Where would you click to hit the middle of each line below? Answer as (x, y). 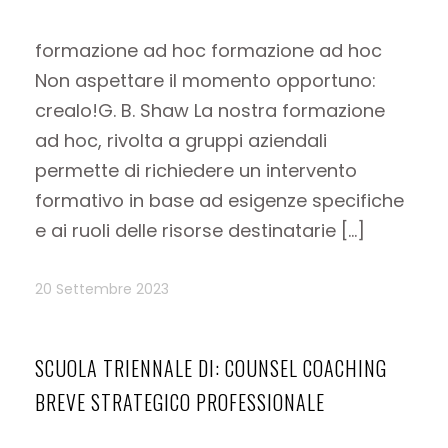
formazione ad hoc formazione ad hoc (208, 51)
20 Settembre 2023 (102, 288)
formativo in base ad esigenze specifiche (219, 201)
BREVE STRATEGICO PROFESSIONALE (180, 401)
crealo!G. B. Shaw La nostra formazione (210, 111)
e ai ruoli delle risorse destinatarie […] (200, 231)
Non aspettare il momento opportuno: (205, 81)
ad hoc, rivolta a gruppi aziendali (181, 141)
